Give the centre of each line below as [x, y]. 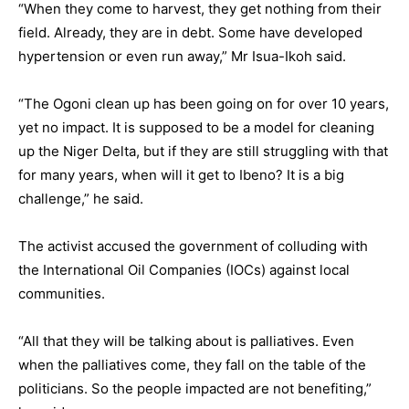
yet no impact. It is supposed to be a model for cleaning [196, 128]
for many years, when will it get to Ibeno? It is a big [181, 175]
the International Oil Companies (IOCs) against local [184, 270]
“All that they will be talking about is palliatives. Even [186, 341]
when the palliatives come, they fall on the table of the [192, 365]
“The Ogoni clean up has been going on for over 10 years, [204, 104]
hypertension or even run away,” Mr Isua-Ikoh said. [182, 57]
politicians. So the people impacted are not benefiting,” [195, 389]
